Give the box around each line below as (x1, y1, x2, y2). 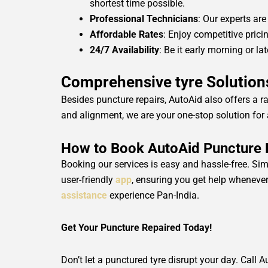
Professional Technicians (90, 13, 198, 25)
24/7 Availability (90, 44, 159, 56)
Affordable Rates (90, 29, 163, 41)
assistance (61, 190, 107, 202)
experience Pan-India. (107, 190, 199, 202)
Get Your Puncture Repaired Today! (61, 222, 212, 234)
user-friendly (61, 174, 115, 186)
